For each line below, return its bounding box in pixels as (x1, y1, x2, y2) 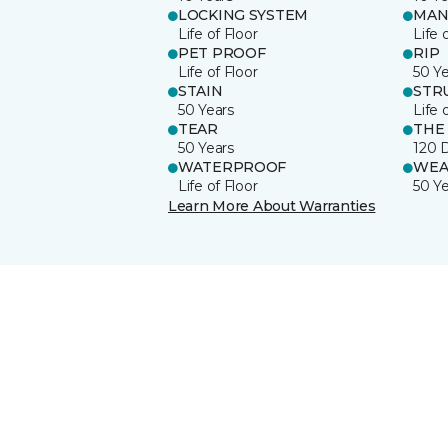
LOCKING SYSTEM (178, 5, 309, 24)
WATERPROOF (178, 157, 287, 176)
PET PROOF (178, 43, 266, 62)
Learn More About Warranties (168, 196, 376, 215)
